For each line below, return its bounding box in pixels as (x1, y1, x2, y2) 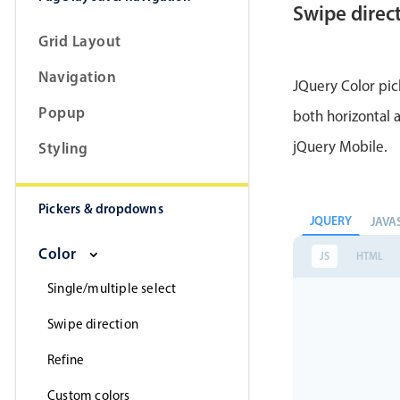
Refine (47, 352, 85, 369)
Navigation (38, 67, 116, 87)
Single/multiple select (47, 280, 177, 297)
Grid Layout (38, 31, 121, 51)
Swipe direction (47, 316, 138, 333)
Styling (38, 138, 88, 158)
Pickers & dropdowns (38, 200, 163, 218)
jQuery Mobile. (293, 137, 387, 156)
